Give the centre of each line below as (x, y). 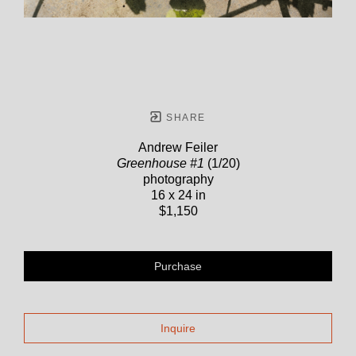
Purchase (178, 267)
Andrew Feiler (178, 148)
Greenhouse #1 (160, 164)
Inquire (178, 329)
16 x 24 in (178, 195)
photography (178, 180)
